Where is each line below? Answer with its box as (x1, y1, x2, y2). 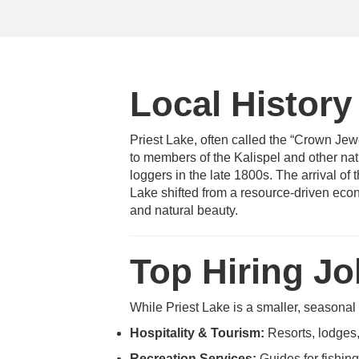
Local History (130, 84, 352, 123)
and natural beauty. (130, 204, 238, 217)
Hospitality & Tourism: (130, 326, 264, 340)
